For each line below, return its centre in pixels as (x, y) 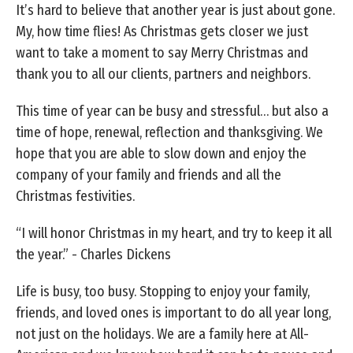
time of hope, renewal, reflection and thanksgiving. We (169, 132)
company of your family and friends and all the (149, 175)
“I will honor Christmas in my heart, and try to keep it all (174, 233)
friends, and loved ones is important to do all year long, (173, 312)
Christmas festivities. (75, 196)
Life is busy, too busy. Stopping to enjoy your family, (163, 291)
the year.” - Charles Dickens (93, 254)
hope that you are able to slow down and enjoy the (161, 153)
